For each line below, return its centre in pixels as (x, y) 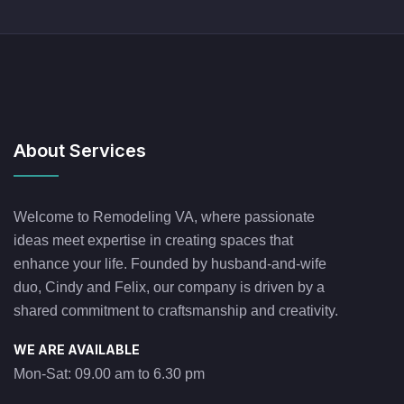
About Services (80, 150)
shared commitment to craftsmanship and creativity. (176, 310)
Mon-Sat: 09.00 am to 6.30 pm (109, 373)
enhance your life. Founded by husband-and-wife (170, 263)
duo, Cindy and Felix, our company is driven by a (169, 287)
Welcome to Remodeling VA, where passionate (164, 216)
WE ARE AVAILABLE (77, 349)
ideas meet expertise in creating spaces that (153, 240)
